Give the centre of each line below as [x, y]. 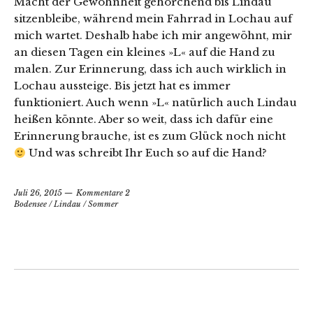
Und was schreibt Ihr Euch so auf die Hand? [147, 153]
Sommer [103, 204]
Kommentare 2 [103, 193]
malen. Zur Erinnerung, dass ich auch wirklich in [150, 69]
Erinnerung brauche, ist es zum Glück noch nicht [150, 136]
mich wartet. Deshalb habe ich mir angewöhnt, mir [153, 36]
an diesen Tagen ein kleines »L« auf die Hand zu [145, 52]
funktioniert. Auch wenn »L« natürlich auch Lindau [155, 103]
